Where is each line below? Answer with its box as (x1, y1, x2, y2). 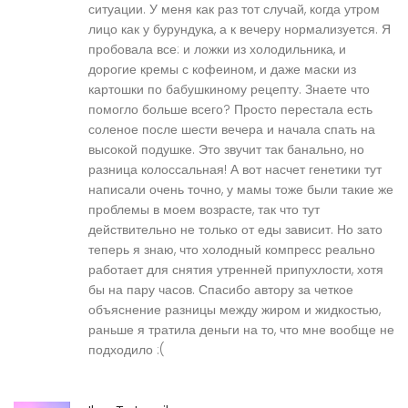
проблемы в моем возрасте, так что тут (88, 200, 320, 219)
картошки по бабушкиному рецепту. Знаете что (88, 80, 370, 99)
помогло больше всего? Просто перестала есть (88, 100, 372, 119)
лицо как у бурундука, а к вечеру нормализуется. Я (88, 20, 391, 39)
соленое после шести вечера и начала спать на (88, 120, 375, 139)
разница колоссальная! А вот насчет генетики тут (88, 160, 382, 179)
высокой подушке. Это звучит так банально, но (88, 140, 364, 159)
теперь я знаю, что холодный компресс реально (88, 240, 375, 260)
